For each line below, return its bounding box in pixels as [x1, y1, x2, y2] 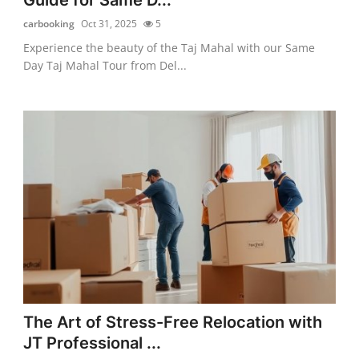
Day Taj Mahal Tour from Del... [23, 57, 188, 73]
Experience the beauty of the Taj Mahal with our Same [23, 39, 316, 55]
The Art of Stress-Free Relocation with [23, 312, 323, 332]
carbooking [23, 16, 75, 30]
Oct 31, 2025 [81, 16, 138, 30]
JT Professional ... [23, 333, 162, 353]
